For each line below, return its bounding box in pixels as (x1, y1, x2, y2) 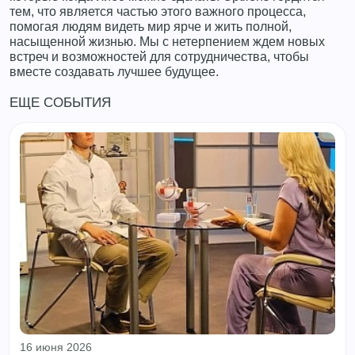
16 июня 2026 (19, 341, 92, 353)
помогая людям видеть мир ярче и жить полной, (10, 18, 292, 33)
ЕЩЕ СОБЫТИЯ (10, 94, 111, 110)
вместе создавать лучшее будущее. (10, 63, 219, 78)
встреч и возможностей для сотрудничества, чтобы (10, 48, 309, 63)
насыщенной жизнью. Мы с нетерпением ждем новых (10, 33, 325, 48)
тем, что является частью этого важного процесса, (10, 3, 306, 18)
